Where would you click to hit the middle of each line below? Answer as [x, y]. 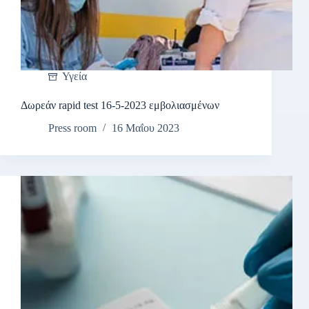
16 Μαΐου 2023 [146, 128]
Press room [72, 128]
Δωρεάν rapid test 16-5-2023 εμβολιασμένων [120, 106]
